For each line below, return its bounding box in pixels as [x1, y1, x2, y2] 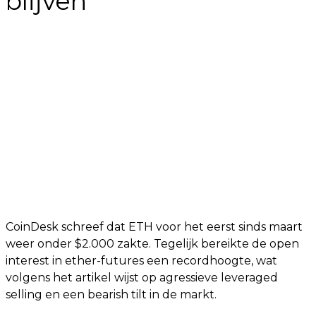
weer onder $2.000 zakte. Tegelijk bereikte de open [6, 237, 299, 250]
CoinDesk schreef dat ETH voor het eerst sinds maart [6, 220, 303, 233]
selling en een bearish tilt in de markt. [6, 288, 217, 301]
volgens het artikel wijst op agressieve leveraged [6, 271, 278, 284]
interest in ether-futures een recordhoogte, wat [6, 254, 277, 267]
